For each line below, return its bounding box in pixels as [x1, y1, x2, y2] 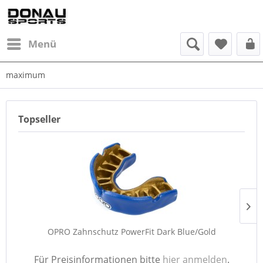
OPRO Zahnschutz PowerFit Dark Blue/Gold [47, 226, 216, 237]
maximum [6, 69, 45, 80]
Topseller [18, 113, 60, 126]
